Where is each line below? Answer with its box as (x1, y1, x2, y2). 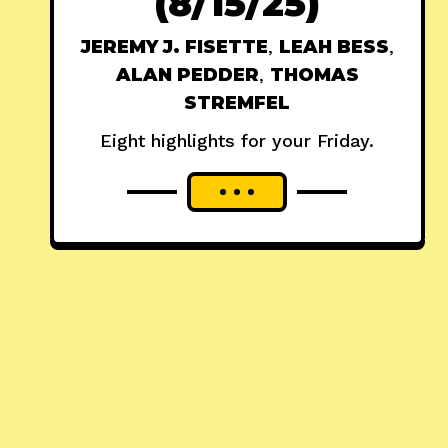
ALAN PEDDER (115, 64, 259, 87)
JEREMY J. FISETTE (80, 36, 268, 59)
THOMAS (269, 64, 359, 87)
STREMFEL (184, 92, 291, 115)
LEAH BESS (278, 36, 389, 59)
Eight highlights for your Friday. (100, 130, 375, 152)
